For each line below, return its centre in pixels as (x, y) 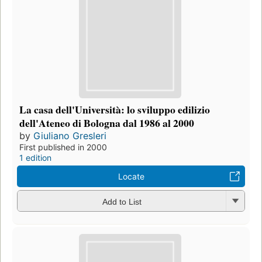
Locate (131, 177)
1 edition (35, 158)
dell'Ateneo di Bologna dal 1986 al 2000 (107, 123)
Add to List (122, 201)
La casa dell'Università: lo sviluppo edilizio (115, 110)
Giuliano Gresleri (70, 136)
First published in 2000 (63, 147)
